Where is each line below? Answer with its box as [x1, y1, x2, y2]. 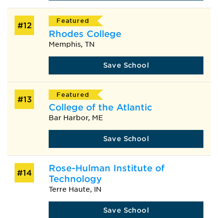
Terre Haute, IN [48, 185, 102, 194]
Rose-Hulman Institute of [48, 163, 164, 174]
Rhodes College [48, 28, 121, 39]
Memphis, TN [48, 40, 95, 48]
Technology [48, 174, 102, 184]
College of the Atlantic [48, 102, 152, 113]
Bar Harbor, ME [48, 114, 103, 122]
